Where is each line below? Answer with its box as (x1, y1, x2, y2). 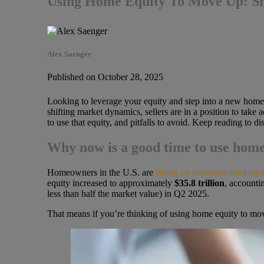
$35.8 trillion (174, 178, 225, 188)
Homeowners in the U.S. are (47, 167, 153, 177)
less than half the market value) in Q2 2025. (47, 189, 209, 199)
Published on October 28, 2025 (47, 71, 163, 82)
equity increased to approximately (47, 178, 174, 188)
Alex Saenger (47, 49, 91, 58)
